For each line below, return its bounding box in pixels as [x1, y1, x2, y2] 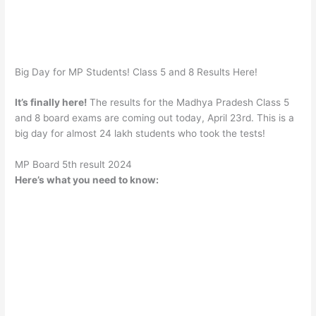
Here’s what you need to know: [15, 174, 159, 186]
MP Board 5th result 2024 [15, 159, 133, 171]
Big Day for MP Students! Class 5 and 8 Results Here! [15, 66, 258, 78]
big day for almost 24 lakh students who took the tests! [15, 128, 266, 140]
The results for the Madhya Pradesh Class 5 [87, 97, 290, 109]
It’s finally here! [15, 97, 87, 109]
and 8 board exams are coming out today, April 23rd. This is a [15, 112, 295, 124]
